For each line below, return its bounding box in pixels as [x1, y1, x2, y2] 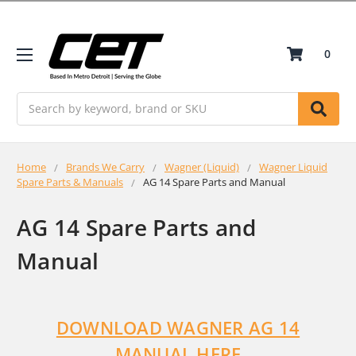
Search [17, 92, 53, 108]
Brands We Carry [66, 159, 145, 174]
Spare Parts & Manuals [17, 174, 123, 189]
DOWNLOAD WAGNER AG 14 [56, 315, 300, 340]
